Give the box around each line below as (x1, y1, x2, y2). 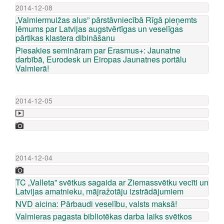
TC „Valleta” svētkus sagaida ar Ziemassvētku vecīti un (15, 176, 208, 188)
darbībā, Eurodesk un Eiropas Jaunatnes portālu (15, 53, 186, 65)
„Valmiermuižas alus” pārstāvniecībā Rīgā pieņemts (15, 14, 197, 25)
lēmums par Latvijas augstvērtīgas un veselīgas (15, 23, 183, 34)
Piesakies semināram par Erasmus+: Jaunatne (15, 44, 180, 56)
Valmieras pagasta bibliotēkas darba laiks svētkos (15, 210, 192, 222)
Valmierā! (15, 62, 49, 74)
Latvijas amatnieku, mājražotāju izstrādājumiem (15, 185, 183, 197)
